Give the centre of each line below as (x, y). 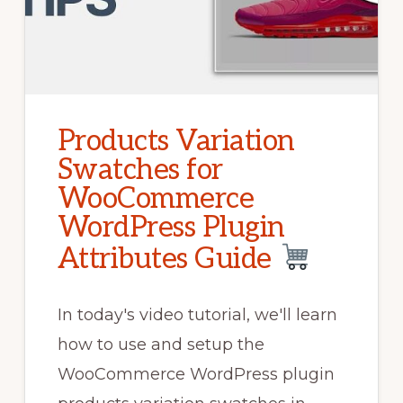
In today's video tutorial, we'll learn (197, 314)
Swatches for (140, 170)
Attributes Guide (168, 259)
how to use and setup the (161, 344)
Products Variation (176, 142)
